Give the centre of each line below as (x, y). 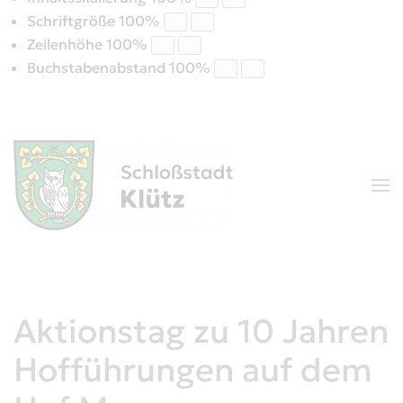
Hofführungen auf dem (193, 370)
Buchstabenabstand (96, 68)
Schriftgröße (71, 21)
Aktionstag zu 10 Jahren (201, 331)
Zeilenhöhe (65, 45)
